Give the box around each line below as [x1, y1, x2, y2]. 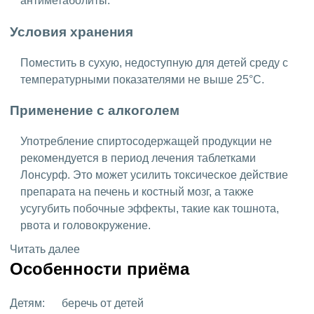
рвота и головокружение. [20, 219, 151, 231]
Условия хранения [10, 24, 137, 39]
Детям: [10, 296, 45, 309]
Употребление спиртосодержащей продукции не [20, 135, 272, 147]
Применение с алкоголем [10, 103, 183, 118]
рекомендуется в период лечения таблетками [20, 151, 256, 164]
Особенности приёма [10, 259, 189, 278]
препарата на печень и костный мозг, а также [20, 185, 254, 198]
